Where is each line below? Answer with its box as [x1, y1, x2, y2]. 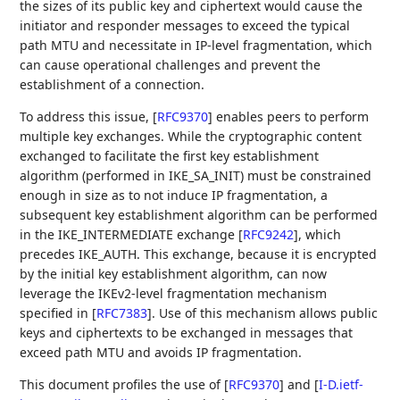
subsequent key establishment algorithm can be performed [20, 206, 379, 223]
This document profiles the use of [20, 376, 225, 393]
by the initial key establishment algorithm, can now [20, 265, 328, 282]
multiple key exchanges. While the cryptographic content [20, 128, 362, 145]
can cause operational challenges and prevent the [20, 56, 321, 73]
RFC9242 [243, 226, 295, 243]
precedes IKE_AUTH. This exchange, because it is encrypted [20, 246, 378, 262]
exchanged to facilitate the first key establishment [20, 147, 320, 164]
